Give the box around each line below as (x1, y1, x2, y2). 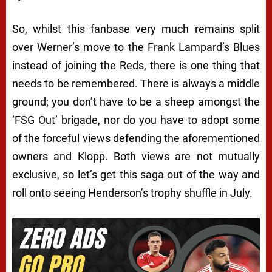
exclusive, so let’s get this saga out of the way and (12, 168, 260, 182)
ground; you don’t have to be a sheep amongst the (12, 95, 260, 109)
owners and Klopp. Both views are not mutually (12, 150, 260, 163)
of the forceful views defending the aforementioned (12, 132, 260, 145)
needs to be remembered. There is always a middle (12, 77, 260, 90)
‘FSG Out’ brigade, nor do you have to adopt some (12, 114, 260, 127)
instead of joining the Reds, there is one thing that (12, 59, 260, 72)
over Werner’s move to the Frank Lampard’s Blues (12, 41, 260, 54)
